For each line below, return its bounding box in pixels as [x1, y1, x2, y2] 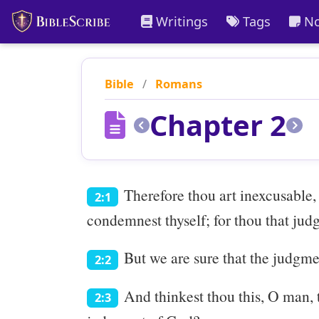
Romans [155, 75, 202, 92]
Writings [152, 12, 209, 30]
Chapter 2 [150, 105, 287, 145]
